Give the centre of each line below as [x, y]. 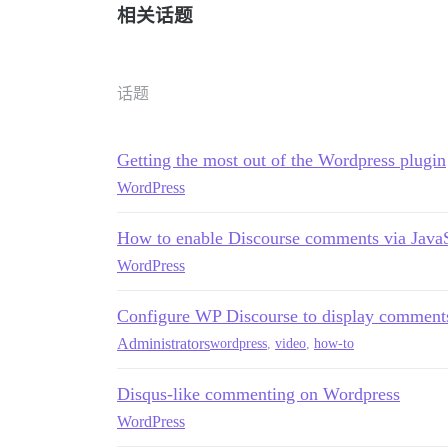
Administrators [163, 343]
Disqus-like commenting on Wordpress [258, 393]
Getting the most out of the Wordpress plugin [281, 159]
